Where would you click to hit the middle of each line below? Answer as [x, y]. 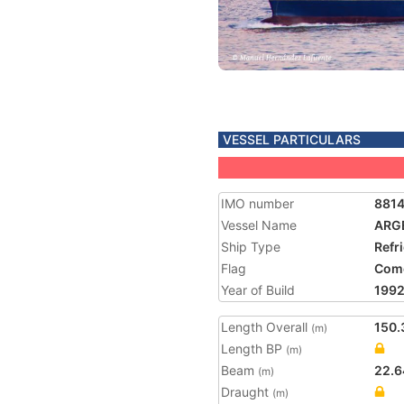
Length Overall [266, 327]
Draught [247, 392]
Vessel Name [259, 225]
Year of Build [258, 290]
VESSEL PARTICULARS [292, 139]
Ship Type [251, 247]
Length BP [253, 349]
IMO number [257, 203]
